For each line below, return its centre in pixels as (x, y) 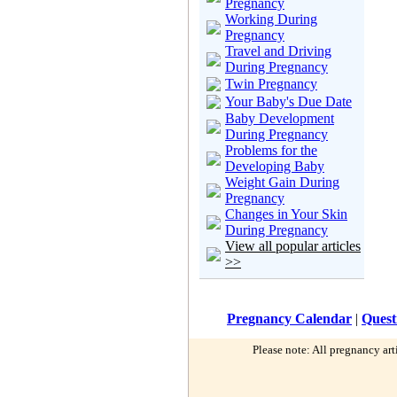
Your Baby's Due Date (288, 101)
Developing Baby (275, 166)
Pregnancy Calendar (289, 319)
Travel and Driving (278, 51)
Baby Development (280, 118)
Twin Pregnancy (271, 84)
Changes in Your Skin (286, 214)
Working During (271, 19)
